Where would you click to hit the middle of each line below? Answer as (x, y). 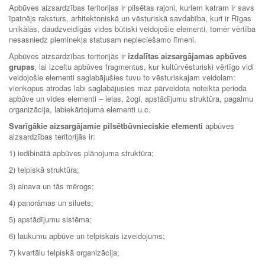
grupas (22, 66)
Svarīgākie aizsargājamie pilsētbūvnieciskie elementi (106, 125)
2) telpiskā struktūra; (46, 169)
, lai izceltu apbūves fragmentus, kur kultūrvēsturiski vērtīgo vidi (144, 66)
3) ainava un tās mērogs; (54, 186)
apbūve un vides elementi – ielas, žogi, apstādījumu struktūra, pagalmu (131, 98)
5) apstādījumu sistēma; (53, 219)
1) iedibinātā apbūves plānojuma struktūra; (84, 153)
